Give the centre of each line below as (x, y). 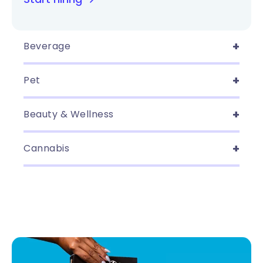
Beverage (47, 46)
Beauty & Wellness (69, 114)
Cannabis (46, 148)
